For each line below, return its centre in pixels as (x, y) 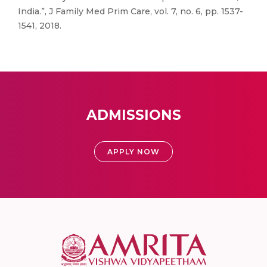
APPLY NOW (133, 152)
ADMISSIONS (133, 115)
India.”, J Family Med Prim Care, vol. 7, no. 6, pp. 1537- (131, 11)
